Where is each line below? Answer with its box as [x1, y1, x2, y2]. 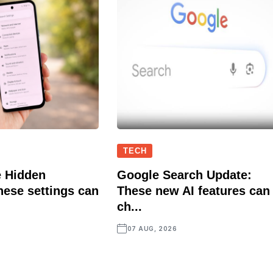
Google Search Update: [117, 168, 252, 182]
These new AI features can [117, 183, 271, 197]
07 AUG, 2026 [127, 224, 177, 232]
